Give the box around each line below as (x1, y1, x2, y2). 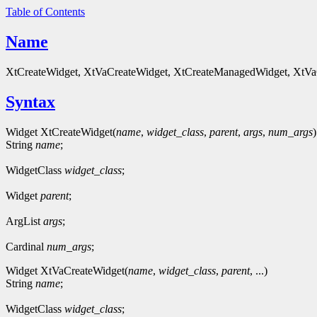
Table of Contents (6, 6, 85, 18)
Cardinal (6, 240, 47, 253)
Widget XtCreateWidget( (6, 125, 116, 138)
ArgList (6, 214, 43, 227)
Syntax (6, 92, 55, 111)
